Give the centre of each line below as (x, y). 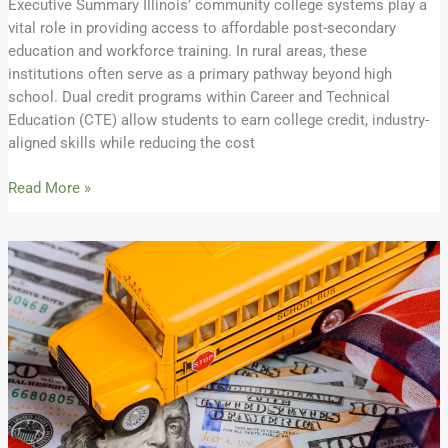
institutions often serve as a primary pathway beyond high (199, 73)
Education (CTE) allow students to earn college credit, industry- (218, 119)
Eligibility (37, 296)
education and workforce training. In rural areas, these (187, 50)
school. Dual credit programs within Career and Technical (198, 96)
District (31, 434)
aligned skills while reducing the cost (131, 142)
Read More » (49, 187)
